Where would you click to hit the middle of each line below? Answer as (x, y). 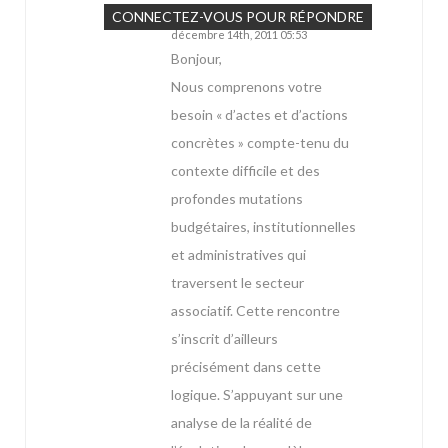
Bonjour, (196, 59)
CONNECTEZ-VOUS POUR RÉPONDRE (238, 17)
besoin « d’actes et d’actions (259, 115)
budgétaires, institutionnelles (263, 227)
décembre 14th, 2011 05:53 (239, 35)
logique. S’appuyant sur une (257, 395)
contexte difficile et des (245, 171)
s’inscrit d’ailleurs (224, 339)
